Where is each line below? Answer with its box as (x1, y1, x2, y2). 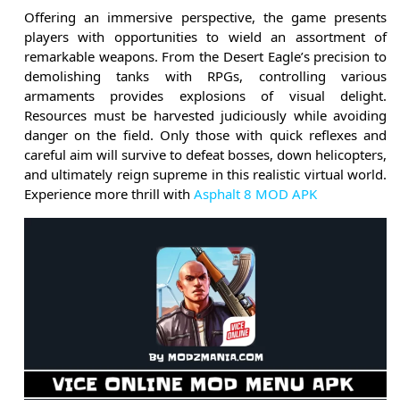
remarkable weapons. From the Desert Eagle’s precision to (24, 47, 387, 66)
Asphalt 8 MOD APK (194, 185, 317, 204)
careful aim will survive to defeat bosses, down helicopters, (24, 146, 387, 164)
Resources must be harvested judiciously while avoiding (24, 106, 387, 125)
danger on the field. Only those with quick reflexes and (24, 126, 387, 145)
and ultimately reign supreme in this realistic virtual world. (24, 165, 387, 184)
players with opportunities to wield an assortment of (24, 28, 387, 46)
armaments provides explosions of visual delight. (24, 87, 387, 105)
